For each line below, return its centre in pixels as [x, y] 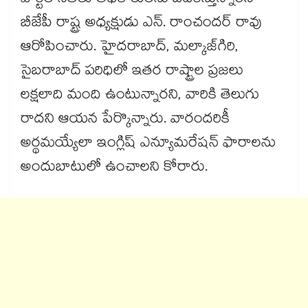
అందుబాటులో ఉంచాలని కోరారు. [116, 169]
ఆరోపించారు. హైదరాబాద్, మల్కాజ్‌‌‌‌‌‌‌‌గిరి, [130, 48]
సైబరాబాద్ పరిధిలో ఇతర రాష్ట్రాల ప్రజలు [132, 73]
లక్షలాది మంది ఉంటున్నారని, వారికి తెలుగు [140, 97]
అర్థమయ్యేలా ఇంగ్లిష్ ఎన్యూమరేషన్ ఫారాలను [148, 145]
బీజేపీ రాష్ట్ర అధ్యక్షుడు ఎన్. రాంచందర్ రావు [141, 24]
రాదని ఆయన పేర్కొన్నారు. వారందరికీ [125, 121]
